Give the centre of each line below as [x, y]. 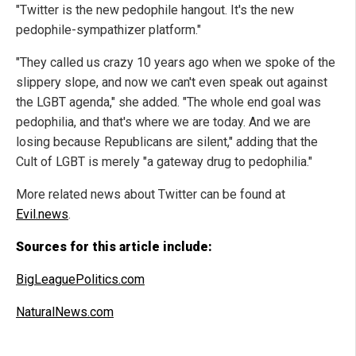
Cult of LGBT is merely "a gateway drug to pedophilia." [164, 162]
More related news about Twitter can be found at [151, 195]
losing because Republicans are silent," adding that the [167, 142]
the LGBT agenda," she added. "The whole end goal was [168, 103]
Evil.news [42, 215]
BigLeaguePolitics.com [80, 280]
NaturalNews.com [65, 312]
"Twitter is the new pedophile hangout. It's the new [155, 10]
